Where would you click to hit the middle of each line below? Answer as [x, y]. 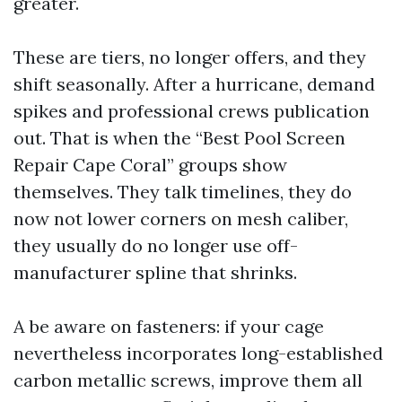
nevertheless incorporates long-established [198, 353]
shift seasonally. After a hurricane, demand [194, 84]
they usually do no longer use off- [156, 245]
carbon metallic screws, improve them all [188, 380]
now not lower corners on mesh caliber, [181, 218]
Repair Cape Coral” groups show [150, 165]
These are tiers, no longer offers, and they [190, 57]
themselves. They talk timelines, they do [183, 192]
